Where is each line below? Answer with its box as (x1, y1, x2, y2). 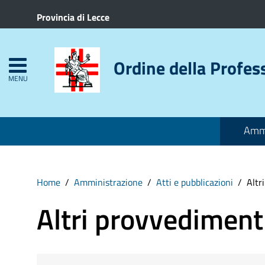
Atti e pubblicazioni (156, 175, 233, 189)
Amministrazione (74, 175, 143, 189)
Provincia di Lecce (37, 10, 109, 24)
